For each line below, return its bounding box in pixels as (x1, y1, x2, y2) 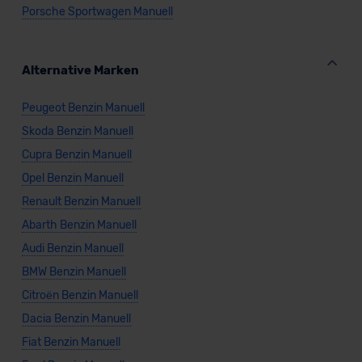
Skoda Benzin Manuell (21, 124, 133, 139)
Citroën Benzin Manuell (21, 288, 138, 303)
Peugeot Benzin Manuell (21, 101, 145, 116)
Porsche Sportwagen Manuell (21, 5, 173, 19)
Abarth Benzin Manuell (21, 218, 137, 233)
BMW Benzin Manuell (21, 265, 126, 280)
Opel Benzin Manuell (21, 171, 124, 186)
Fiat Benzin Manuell (21, 335, 120, 350)
